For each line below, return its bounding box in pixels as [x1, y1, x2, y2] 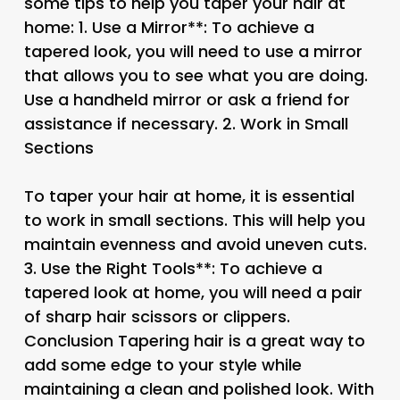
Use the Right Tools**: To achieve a [40, 256, 322, 279]
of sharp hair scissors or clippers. [23, 304, 290, 328]
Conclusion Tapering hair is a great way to [23, 329, 365, 352]
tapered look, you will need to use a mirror [23, 39, 362, 62]
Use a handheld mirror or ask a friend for [23, 87, 350, 111]
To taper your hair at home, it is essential [23, 184, 354, 207]
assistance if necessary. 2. [23, 112, 240, 135]
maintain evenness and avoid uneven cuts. [23, 232, 367, 255]
